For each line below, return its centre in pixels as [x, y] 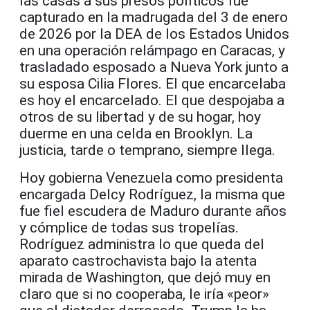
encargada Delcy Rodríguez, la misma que [152, 194]
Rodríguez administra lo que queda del [142, 244]
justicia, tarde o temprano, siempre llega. [147, 150]
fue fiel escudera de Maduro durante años [153, 211]
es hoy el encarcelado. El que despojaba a [152, 100]
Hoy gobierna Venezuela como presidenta [151, 177]
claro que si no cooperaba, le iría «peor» [144, 294]
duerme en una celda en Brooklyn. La [136, 133]
